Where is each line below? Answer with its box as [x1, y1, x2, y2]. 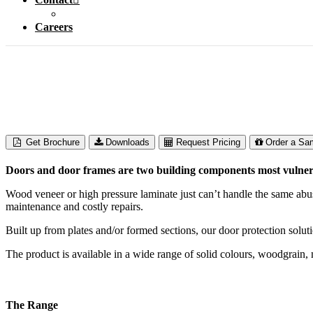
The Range [6, 299, 58, 312]
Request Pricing [176, 137, 241, 147]
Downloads [105, 137, 150, 147]
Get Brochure [26, 137, 80, 147]
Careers [35, 21, 73, 33]
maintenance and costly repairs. [6, 201, 143, 212]
